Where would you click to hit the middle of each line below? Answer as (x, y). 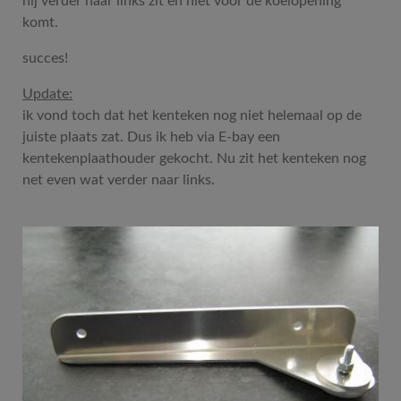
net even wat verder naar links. (119, 179)
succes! (45, 58)
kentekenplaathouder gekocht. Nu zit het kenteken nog (194, 158)
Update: (47, 94)
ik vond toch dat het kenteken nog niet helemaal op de (192, 115)
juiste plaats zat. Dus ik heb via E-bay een (151, 137)
